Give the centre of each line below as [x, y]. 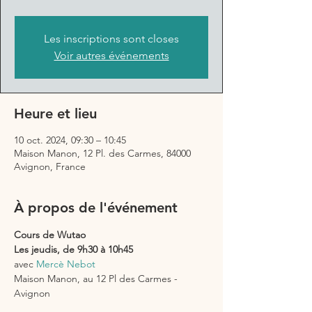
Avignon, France [50, 166]
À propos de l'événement [96, 208]
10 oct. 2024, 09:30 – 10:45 [70, 140]
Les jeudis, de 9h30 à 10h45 [73, 249]
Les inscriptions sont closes [111, 39]
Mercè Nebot [66, 264]
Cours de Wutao [51, 235]
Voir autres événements [111, 55]
